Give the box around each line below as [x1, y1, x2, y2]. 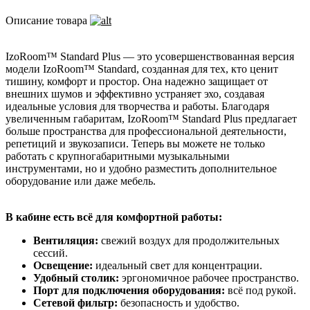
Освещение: [33, 259, 95, 272]
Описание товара [6, 15, 87, 27]
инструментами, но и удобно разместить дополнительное [6, 163, 277, 175]
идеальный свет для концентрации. [95, 259, 262, 272]
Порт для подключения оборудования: [33, 284, 225, 297]
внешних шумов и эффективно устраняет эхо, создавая [6, 88, 264, 100]
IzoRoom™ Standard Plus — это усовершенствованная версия [6, 51, 294, 63]
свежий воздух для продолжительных [98, 235, 280, 247]
